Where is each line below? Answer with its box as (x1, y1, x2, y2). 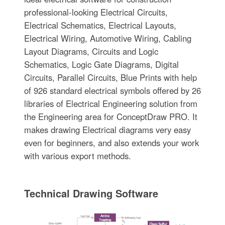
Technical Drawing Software (24, 186, 158, 201)
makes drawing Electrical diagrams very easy (24, 124, 191, 136)
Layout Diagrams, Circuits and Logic (24, 45, 158, 58)
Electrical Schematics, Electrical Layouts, (24, 19, 176, 32)
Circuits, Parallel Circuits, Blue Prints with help (24, 71, 197, 84)
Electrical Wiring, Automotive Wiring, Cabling (24, 32, 191, 45)
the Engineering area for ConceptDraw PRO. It (24, 110, 197, 123)
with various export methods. (24, 150, 131, 162)
